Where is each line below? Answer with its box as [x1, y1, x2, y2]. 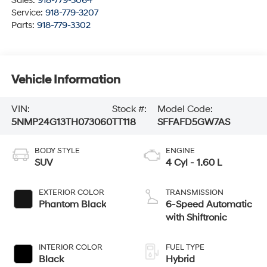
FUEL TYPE [166, 243, 204, 253]
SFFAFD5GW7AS [157, 116, 231, 129]
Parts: [11, 20, 37, 32]
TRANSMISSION [166, 188, 223, 198]
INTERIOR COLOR [38, 243, 103, 253]
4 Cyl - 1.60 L [166, 157, 222, 169]
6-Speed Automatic [166, 198, 252, 211]
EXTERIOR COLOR [38, 188, 104, 198]
